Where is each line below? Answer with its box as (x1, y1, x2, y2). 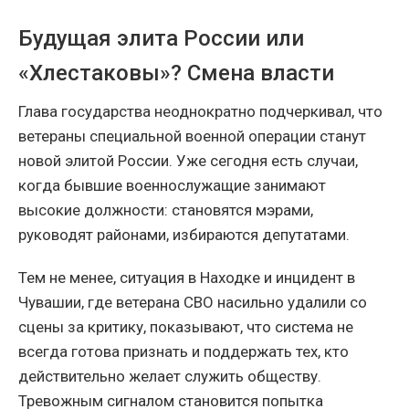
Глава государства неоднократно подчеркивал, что (18, 102, 383, 121)
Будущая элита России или (18, 26, 304, 52)
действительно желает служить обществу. (18, 367, 321, 386)
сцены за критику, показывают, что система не (18, 318, 353, 337)
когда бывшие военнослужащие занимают (18, 176, 326, 195)
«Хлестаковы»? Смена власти (18, 60, 334, 87)
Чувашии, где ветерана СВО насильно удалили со (18, 293, 367, 312)
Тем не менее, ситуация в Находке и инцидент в (18, 268, 355, 288)
